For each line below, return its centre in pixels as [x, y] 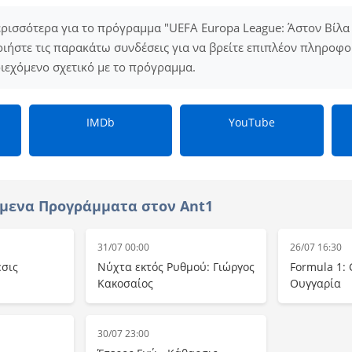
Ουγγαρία [315, 283]
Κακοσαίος [125, 283]
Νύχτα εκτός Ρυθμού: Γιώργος [176, 267]
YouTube [251, 122]
